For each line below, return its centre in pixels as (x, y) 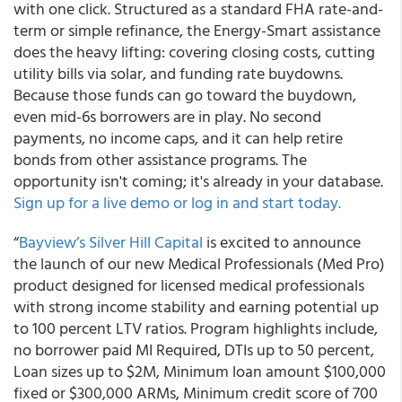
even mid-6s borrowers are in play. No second (167, 116)
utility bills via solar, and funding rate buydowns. (178, 73)
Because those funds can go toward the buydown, (185, 95)
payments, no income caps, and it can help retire (178, 138)
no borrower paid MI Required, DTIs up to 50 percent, (194, 350)
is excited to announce (282, 242)
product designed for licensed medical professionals (189, 285)
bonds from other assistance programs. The (160, 159)
